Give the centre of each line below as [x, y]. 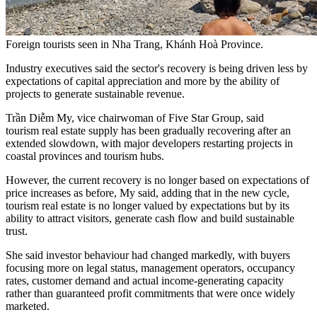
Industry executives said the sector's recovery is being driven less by [157, 69]
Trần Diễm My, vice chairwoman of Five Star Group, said [135, 118]
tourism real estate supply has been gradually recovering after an [148, 131]
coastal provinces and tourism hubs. [85, 156]
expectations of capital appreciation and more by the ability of [143, 81]
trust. [17, 231]
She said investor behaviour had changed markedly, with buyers [148, 255]
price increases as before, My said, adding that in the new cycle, [148, 193]
